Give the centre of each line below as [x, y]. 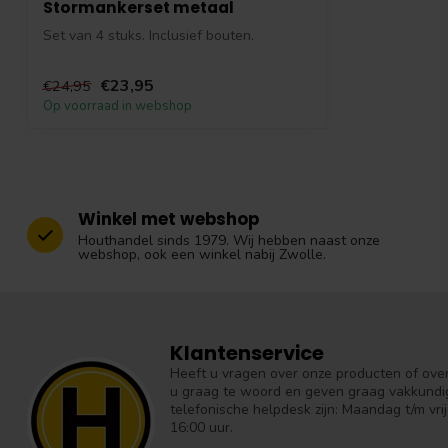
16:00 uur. [201, 427]
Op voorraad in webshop [117, 105]
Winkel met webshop [168, 218]
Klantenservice [247, 352]
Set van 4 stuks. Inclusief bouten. [148, 36]
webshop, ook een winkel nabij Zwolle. [202, 254]
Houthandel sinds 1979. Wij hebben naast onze [229, 240]
